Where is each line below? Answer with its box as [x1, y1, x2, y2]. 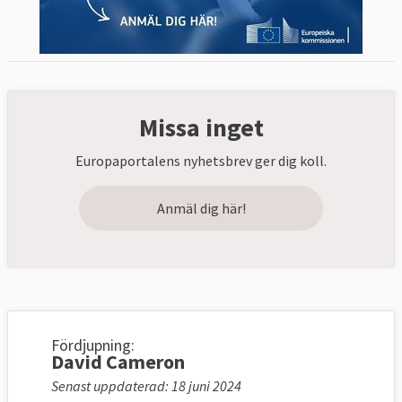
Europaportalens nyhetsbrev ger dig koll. [75, 152, 327, 170]
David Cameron [51, 349, 185, 375]
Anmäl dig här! [156, 199, 246, 218]
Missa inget [138, 111, 264, 144]
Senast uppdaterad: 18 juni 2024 [51, 377, 241, 396]
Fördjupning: [51, 335, 135, 356]
